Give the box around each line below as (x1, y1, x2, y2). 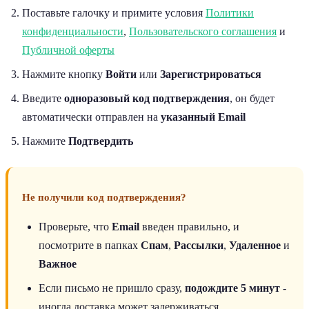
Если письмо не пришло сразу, (39, 281, 185, 294)
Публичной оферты (22, 43, 114, 56)
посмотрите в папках (39, 239, 141, 251)
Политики (206, 6, 254, 19)
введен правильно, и (139, 220, 239, 232)
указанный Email (161, 110, 246, 123)
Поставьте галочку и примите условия (22, 6, 206, 19)
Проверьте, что (39, 220, 112, 232)
